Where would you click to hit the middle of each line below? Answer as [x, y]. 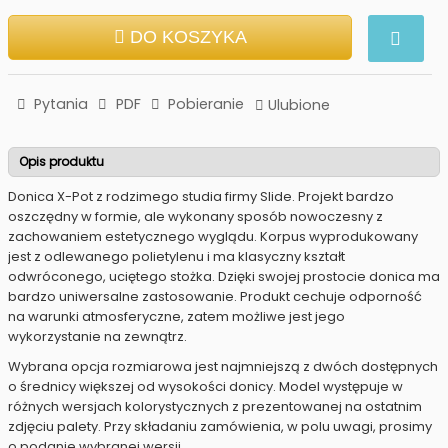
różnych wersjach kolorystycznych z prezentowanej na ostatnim [215, 407]
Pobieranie [203, 104]
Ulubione [299, 105]
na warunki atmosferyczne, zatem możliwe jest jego [176, 317]
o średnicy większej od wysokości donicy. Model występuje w [205, 387]
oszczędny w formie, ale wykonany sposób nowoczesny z [195, 217]
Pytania [59, 104]
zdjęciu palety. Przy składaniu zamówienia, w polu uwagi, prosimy [220, 427]
